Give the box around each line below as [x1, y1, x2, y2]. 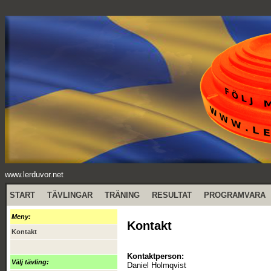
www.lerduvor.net [5, 170, 64, 179]
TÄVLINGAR [47, 191, 93, 200]
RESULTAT [152, 191, 192, 200]
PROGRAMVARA [204, 191, 266, 200]
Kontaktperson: [127, 252, 184, 261]
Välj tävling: [11, 258, 49, 266]
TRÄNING [105, 191, 140, 200]
